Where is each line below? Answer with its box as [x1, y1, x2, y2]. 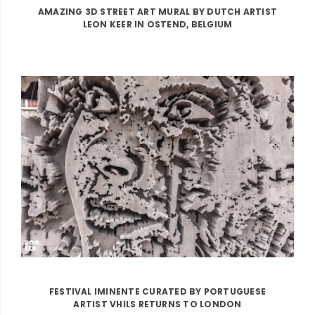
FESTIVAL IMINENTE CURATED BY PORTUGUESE [49, 285, 266, 298]
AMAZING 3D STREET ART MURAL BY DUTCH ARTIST [37, 6, 278, 18]
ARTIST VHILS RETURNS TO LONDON [73, 298, 242, 311]
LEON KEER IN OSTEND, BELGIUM [82, 18, 233, 31]
